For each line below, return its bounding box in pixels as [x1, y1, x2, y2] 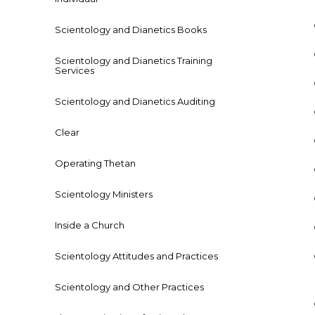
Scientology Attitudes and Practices [55, 250, 218, 262]
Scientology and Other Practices [55, 281, 204, 293]
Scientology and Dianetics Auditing [55, 96, 215, 108]
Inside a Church [55, 219, 124, 231]
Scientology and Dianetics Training [55, 55, 212, 67]
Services [55, 65, 94, 77]
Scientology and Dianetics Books [55, 24, 207, 36]
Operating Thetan [55, 157, 136, 169]
